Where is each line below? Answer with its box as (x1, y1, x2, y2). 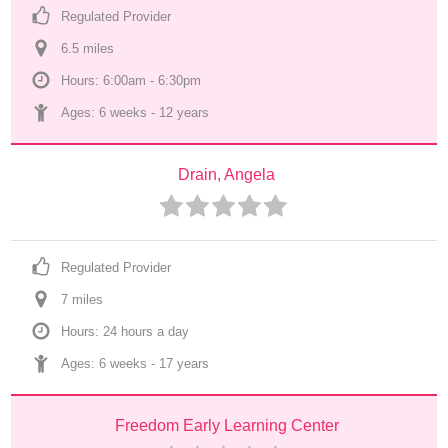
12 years (159, 105, 210, 120)
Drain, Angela (178, 166, 275, 183)
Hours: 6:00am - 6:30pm (61, 73, 202, 88)
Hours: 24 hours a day (61, 324, 190, 339)
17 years (159, 356, 210, 371)
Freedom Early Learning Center (114, 417, 339, 434)
